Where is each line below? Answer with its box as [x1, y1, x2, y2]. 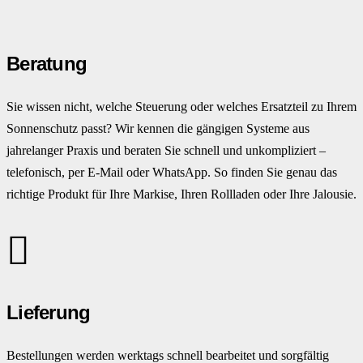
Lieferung [6, 301, 91, 323]
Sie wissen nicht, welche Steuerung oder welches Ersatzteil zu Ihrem [6, 99, 357, 113]
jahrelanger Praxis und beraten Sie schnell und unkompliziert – [6, 143, 326, 157]
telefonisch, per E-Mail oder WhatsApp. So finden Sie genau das [6, 164, 337, 179]
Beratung [6, 52, 88, 75]
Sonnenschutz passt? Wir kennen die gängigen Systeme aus [6, 121, 310, 135]
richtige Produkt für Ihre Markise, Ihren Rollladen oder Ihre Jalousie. [6, 186, 357, 201]
